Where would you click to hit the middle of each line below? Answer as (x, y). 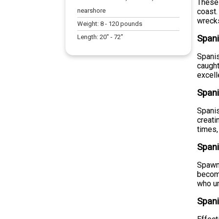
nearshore (92, 10)
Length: (89, 37)
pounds (131, 23)
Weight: (89, 23)
